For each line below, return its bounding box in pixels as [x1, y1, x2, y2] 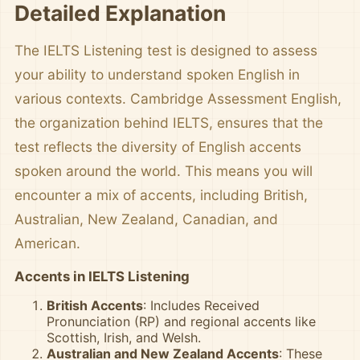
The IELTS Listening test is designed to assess [14, 42, 317, 59]
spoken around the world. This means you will [14, 162, 313, 179]
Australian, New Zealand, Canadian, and [14, 211, 278, 227]
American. [14, 235, 80, 252]
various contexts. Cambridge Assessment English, [14, 90, 342, 107]
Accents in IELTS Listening [14, 268, 190, 284]
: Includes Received [143, 297, 260, 313]
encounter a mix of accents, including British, [14, 186, 308, 203]
